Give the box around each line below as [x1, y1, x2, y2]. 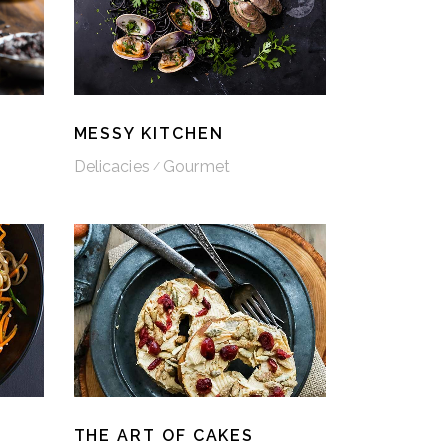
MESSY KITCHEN [73, 123, 224, 143]
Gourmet [163, 157, 231, 177]
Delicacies [73, 157, 150, 177]
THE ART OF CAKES [73, 426, 255, 446]
